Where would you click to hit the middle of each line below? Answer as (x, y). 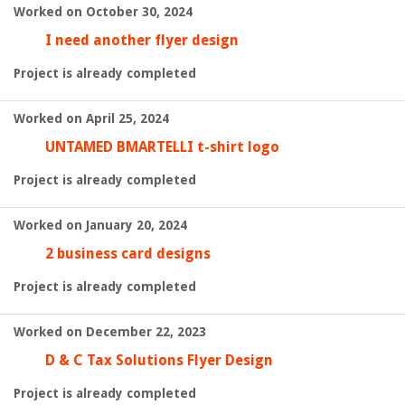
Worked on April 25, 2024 (91, 118)
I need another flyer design (142, 40)
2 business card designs (128, 254)
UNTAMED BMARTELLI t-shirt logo (162, 147)
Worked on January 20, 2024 (100, 225)
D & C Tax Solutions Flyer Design (159, 360)
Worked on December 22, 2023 (110, 332)
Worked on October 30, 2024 (103, 12)
